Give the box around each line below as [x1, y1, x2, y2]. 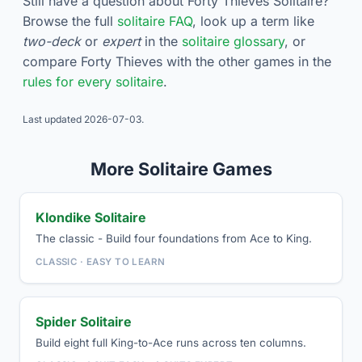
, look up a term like [192, 13, 314, 30]
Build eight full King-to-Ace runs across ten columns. [36, 335, 307, 349]
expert [102, 33, 141, 50]
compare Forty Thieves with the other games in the [23, 53, 331, 70]
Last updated [23, 113, 84, 126]
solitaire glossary [182, 33, 284, 50]
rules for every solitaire [23, 74, 163, 90]
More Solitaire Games [90, 158, 272, 180]
